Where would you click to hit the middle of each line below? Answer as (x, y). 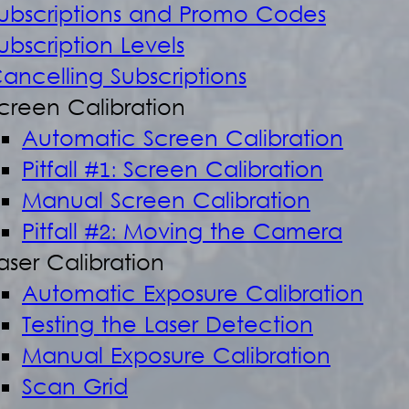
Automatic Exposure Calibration (193, 296)
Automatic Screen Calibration (183, 141)
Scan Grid (75, 389)
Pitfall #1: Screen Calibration (173, 172)
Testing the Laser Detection (168, 327)
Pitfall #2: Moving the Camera (182, 234)
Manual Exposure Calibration (176, 358)
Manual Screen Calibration (166, 203)
